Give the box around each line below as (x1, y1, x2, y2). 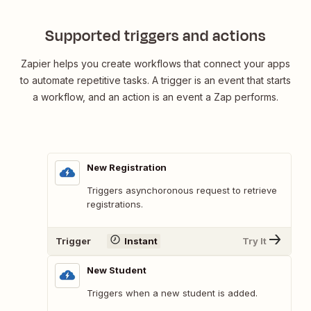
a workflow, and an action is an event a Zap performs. (33, 90, 278, 103)
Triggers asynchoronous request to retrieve (87, 184, 277, 196)
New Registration (87, 161, 167, 173)
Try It (242, 235, 267, 247)
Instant (124, 235, 158, 247)
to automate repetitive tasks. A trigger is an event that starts (20, 74, 291, 86)
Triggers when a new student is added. (87, 287, 258, 299)
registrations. (87, 198, 143, 210)
